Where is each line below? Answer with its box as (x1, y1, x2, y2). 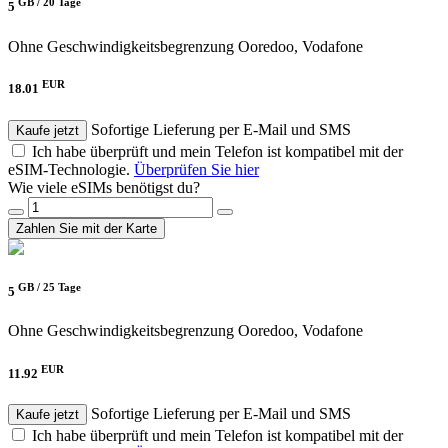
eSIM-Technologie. (8, 160, 134, 178)
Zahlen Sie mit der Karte (16, 220, 157, 236)
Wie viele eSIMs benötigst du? (8, 178, 200, 196)
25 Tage (43, 280, 81, 293)
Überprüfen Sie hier (134, 160, 259, 178)
